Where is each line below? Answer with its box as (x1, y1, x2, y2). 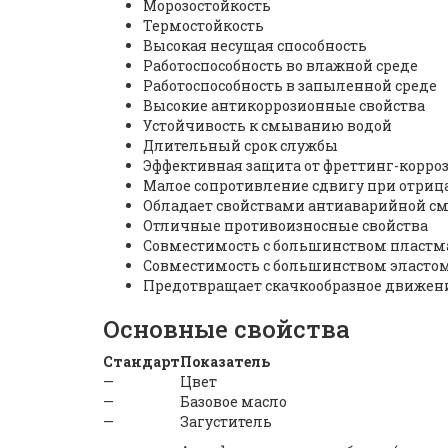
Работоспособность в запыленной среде (143, 75, 437, 95)
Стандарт (103, 351, 180, 371)
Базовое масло (180, 391, 287, 411)
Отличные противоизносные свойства (143, 215, 428, 235)
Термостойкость (143, 15, 264, 35)
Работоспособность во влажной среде (143, 55, 418, 75)
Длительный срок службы (143, 135, 338, 155)
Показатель (180, 351, 270, 371)
